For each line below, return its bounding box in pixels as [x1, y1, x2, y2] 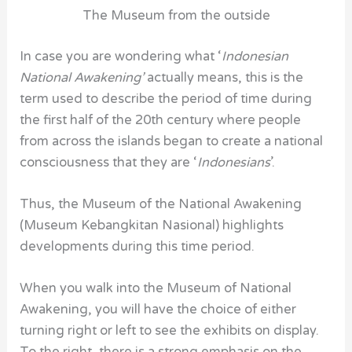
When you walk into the [20, 280, 167, 297]
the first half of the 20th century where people [20, 112, 302, 128]
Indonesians [197, 154, 271, 170]
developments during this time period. [20, 238, 255, 255]
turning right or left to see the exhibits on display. [20, 323, 320, 339]
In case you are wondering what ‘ [20, 48, 222, 64]
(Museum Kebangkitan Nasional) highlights [20, 217, 284, 233]
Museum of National [167, 280, 292, 297]
